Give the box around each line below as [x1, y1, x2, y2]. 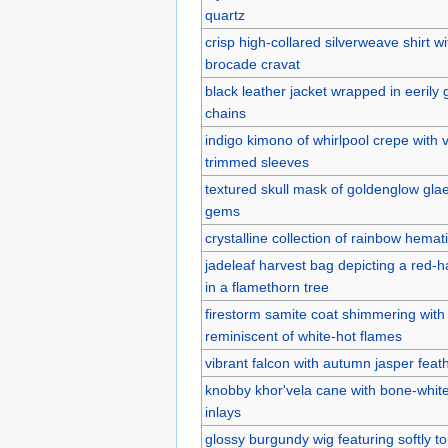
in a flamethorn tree [204, 278, 329, 295]
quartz [204, 6, 245, 23]
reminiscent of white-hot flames [204, 327, 402, 344]
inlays [204, 403, 241, 420]
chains [204, 104, 246, 121]
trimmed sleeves [204, 153, 309, 170]
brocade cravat [204, 55, 300, 72]
